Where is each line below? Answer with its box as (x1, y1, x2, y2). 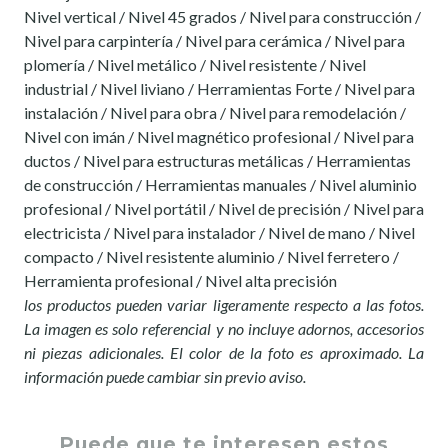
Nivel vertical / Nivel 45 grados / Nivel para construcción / (24, 7, 421, 27)
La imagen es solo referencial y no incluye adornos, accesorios (24, 319, 424, 339)
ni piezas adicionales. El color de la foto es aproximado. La (24, 343, 424, 363)
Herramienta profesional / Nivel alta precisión (24, 271, 337, 291)
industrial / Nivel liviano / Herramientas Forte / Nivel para (24, 79, 415, 99)
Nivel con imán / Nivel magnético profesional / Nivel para (24, 127, 414, 147)
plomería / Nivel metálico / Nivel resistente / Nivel (24, 55, 366, 75)
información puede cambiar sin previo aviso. (24, 367, 306, 387)
